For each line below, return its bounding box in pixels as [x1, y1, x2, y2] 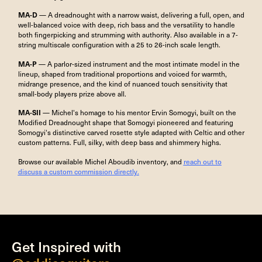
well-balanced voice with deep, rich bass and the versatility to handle [18, 20, 235, 30]
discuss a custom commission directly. [18, 166, 139, 176]
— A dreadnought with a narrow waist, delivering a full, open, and [37, 10, 244, 20]
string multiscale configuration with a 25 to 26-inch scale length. [18, 40, 220, 50]
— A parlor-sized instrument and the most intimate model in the [36, 58, 240, 68]
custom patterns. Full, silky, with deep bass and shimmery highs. [18, 137, 221, 147]
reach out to [183, 156, 222, 166]
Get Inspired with [12, 236, 121, 257]
